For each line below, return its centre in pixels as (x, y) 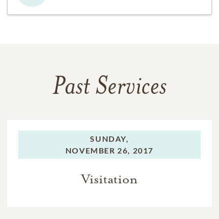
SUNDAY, (109, 138)
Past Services (109, 88)
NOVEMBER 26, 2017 (109, 150)
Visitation (109, 179)
